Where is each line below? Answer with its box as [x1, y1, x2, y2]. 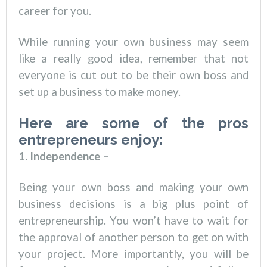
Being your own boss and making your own [18, 181, 249, 194]
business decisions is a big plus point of [18, 197, 249, 211]
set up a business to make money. [18, 85, 181, 99]
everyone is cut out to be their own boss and [18, 69, 249, 82]
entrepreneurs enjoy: [18, 131, 163, 149]
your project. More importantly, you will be [18, 247, 249, 261]
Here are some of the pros [18, 114, 249, 132]
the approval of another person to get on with [18, 231, 249, 244]
